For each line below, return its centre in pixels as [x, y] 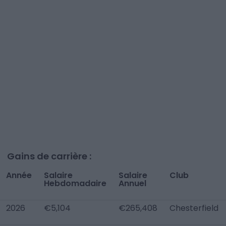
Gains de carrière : [49, 156]
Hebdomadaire [75, 183]
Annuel [132, 183]
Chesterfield [194, 208]
